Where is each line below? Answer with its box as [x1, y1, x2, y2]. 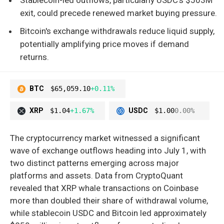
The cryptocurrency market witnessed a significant [10, 133, 200, 143]
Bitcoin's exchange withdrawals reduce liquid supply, [20, 25, 214, 36]
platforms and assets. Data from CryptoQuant [10, 170, 183, 181]
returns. [20, 51, 49, 62]
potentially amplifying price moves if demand [20, 38, 189, 49]
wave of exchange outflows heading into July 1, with [10, 145, 206, 156]
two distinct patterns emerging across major [10, 158, 179, 168]
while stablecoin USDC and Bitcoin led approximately [10, 208, 206, 218]
